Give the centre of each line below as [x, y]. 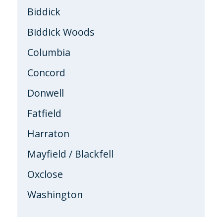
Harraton [48, 133]
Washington [55, 194]
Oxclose [45, 174]
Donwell [46, 93]
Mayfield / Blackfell [70, 154]
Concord [46, 72]
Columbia [49, 52]
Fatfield [44, 113]
